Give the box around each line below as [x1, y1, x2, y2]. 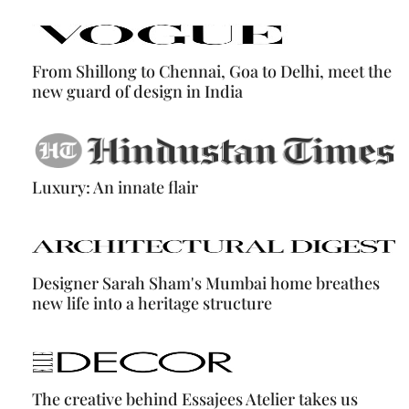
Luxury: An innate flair [32, 175, 198, 198]
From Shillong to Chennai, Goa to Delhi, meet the [32, 59, 392, 82]
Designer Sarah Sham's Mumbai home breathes [32, 271, 380, 294]
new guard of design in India [32, 79, 243, 102]
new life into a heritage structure [32, 291, 272, 314]
